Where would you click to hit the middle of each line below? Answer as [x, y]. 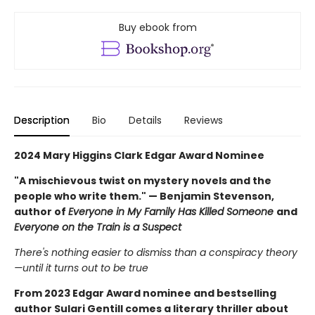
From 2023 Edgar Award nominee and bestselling [145, 293]
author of [41, 211]
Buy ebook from [157, 27]
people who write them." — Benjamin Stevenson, [144, 196]
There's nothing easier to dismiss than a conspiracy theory [156, 252]
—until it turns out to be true [81, 268]
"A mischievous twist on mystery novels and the [143, 180]
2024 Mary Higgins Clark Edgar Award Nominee [139, 155]
